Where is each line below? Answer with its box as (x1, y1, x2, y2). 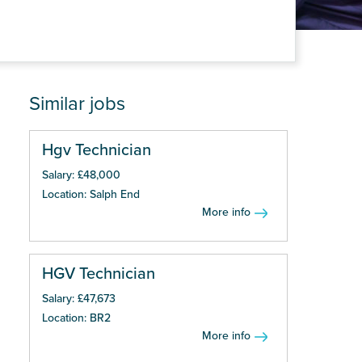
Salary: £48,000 (42, 168, 120, 182)
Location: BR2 (42, 311, 111, 325)
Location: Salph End (42, 187, 140, 201)
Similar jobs (29, 92, 125, 116)
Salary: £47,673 (42, 292, 116, 305)
